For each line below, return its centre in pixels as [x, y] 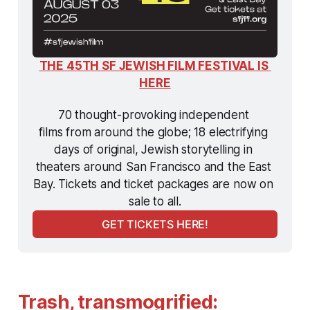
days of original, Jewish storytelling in [153, 149]
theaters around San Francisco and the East [153, 166]
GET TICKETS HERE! [155, 225]
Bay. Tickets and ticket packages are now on [153, 184]
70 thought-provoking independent [153, 115]
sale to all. [155, 201]
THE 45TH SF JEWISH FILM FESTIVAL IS [154, 65]
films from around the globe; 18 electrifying [153, 132]
